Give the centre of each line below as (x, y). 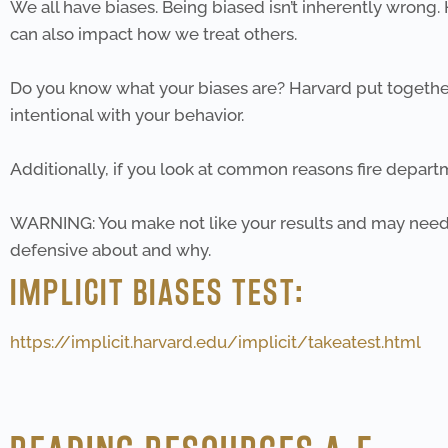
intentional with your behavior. (127, 115)
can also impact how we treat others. (153, 34)
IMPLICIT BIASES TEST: (158, 292)
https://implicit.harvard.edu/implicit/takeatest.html (215, 342)
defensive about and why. (110, 250)
